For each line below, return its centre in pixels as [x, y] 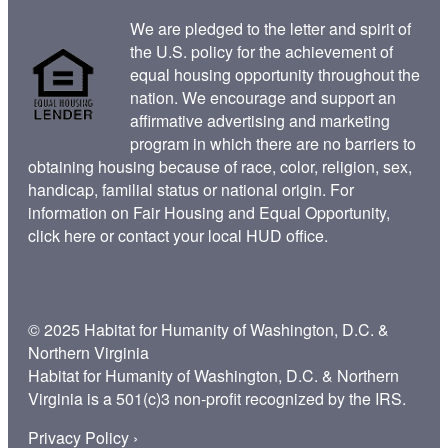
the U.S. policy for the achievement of [261, 51]
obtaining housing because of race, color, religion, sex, [220, 166]
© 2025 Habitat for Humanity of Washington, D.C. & [208, 329]
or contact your [152, 235]
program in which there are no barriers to [273, 143]
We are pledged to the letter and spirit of [270, 28]
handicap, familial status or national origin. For [191, 189]
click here [62, 235]
